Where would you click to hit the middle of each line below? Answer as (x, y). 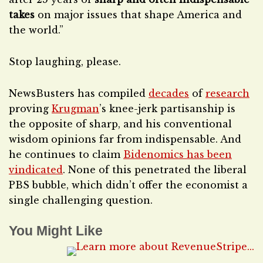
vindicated (36, 170)
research (227, 93)
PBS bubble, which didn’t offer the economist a (128, 185)
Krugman (75, 109)
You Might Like (56, 231)
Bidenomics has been (178, 154)
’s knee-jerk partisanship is (167, 109)
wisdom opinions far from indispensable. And (125, 139)
